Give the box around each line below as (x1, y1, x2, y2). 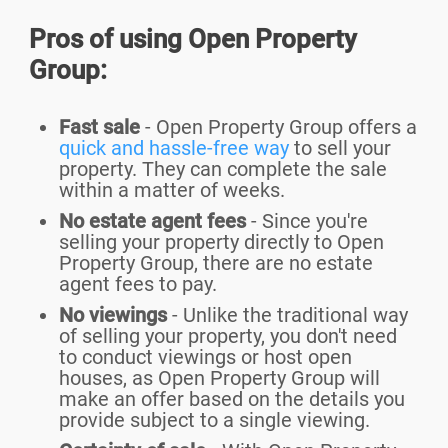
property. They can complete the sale (59, 157, 387, 182)
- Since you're (246, 209, 368, 234)
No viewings (59, 303, 172, 328)
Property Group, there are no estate (59, 251, 373, 276)
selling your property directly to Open (59, 230, 384, 255)
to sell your (289, 136, 391, 161)
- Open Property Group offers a (140, 115, 417, 140)
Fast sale (59, 115, 140, 140)
